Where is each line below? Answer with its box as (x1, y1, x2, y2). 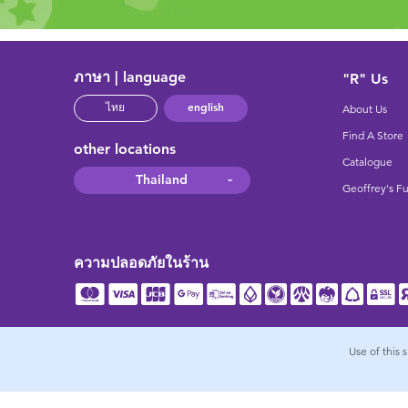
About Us (342, 102, 388, 116)
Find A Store (342, 128, 404, 142)
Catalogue (342, 155, 393, 168)
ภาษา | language (73, 67, 186, 86)
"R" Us (342, 69, 389, 87)
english (187, 101, 224, 115)
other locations (73, 139, 176, 158)
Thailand (136, 172, 189, 189)
